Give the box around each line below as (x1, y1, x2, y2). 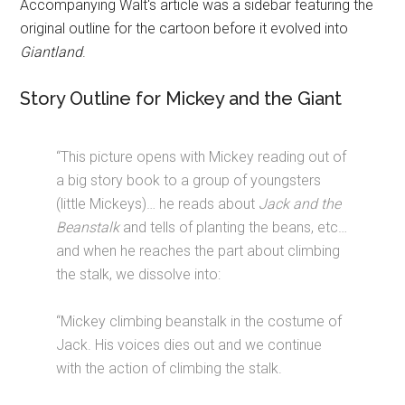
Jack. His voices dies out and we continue (56, 336, 323, 353)
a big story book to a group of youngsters (56, 172, 322, 189)
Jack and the (259, 195, 342, 212)
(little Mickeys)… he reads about (56, 195, 259, 212)
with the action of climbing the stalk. (56, 360, 283, 377)
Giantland (20, 43, 83, 61)
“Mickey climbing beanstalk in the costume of (56, 313, 343, 330)
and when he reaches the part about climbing (56, 242, 341, 259)
